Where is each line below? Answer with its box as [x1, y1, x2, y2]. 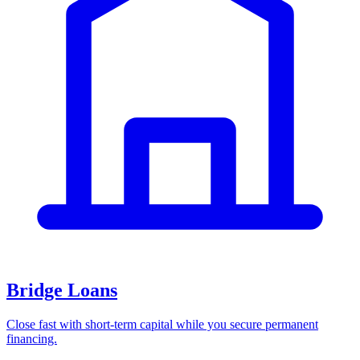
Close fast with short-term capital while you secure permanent [6, 317, 318, 332]
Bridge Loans [6, 280, 117, 301]
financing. [6, 332, 57, 346]
